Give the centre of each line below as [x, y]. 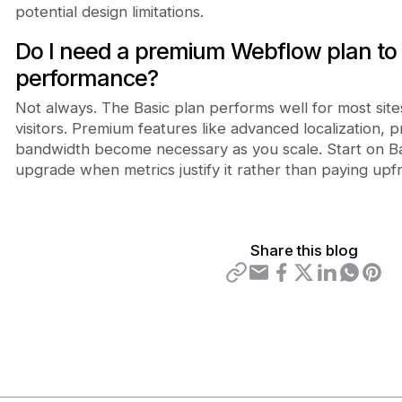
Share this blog [304, 250]
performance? [86, 79]
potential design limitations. [109, 12]
